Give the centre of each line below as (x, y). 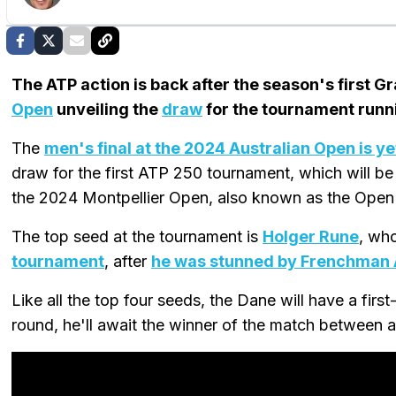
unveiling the (107, 109)
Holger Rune (311, 236)
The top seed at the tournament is (137, 236)
